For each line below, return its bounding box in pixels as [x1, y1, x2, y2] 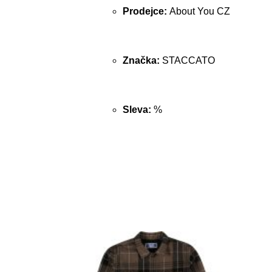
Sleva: [123, 104, 154, 115]
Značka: [123, 55, 162, 66]
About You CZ [169, 6, 230, 16]
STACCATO [162, 55, 215, 66]
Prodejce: [123, 6, 169, 16]
